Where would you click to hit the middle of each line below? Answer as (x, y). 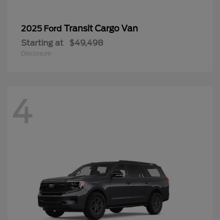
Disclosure (36, 53)
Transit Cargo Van (101, 28)
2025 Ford (42, 28)
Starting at (42, 43)
